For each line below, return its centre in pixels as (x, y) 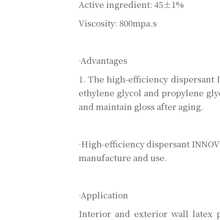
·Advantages (103, 60)
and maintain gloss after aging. (141, 107)
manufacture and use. (123, 158)
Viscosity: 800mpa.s (117, 23)
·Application (103, 195)
